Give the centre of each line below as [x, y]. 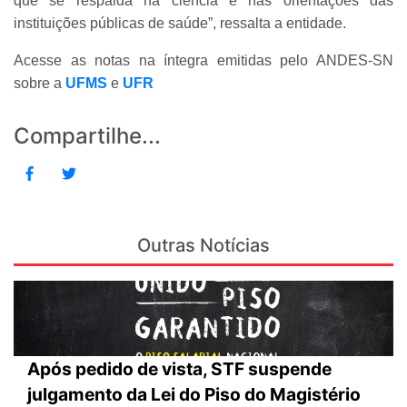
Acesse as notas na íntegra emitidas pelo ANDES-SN [203, 60]
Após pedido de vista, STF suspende [179, 369]
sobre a [40, 83]
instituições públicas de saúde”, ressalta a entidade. [180, 23]
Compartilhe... [87, 135]
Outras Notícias [203, 245]
